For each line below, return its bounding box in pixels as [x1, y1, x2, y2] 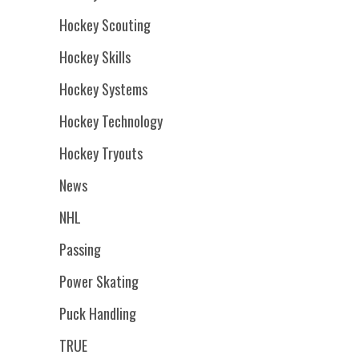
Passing [59, 238, 101, 260]
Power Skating [59, 270, 139, 292]
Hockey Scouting [59, 14, 151, 35]
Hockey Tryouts [59, 142, 143, 163]
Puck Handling [59, 302, 136, 324]
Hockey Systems [59, 78, 147, 99]
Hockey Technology [59, 110, 163, 131]
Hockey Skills [59, 46, 131, 67]
